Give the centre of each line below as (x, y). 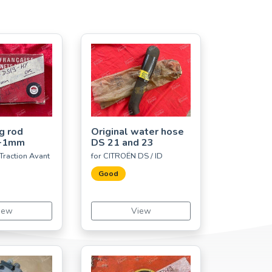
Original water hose (138, 132)
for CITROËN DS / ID (127, 156)
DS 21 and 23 (122, 143)
